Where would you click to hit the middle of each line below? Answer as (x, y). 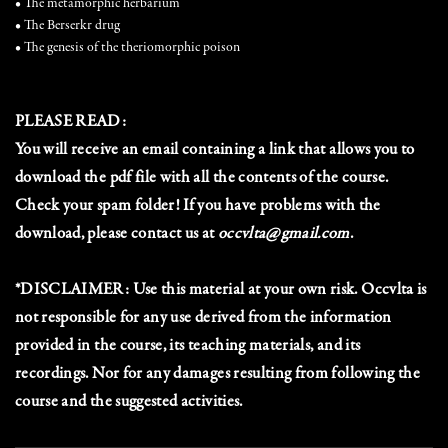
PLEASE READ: (71, 122)
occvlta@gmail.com (283, 234)
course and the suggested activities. (129, 402)
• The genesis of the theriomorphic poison (127, 48)
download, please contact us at (116, 234)
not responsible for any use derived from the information (203, 318)
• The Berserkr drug (67, 26)
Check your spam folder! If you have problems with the (198, 206)
